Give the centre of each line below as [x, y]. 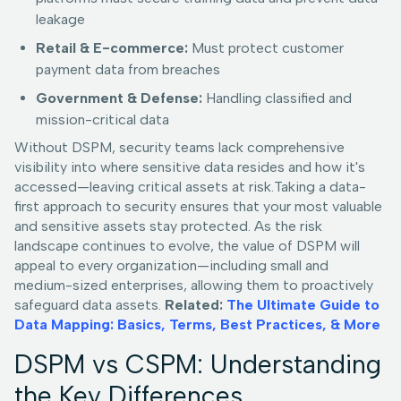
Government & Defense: [119, 98]
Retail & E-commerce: [112, 48]
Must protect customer [266, 48]
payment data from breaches [128, 70]
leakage [60, 20]
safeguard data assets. [90, 305]
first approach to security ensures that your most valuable [198, 207]
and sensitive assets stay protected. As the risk [168, 226]
